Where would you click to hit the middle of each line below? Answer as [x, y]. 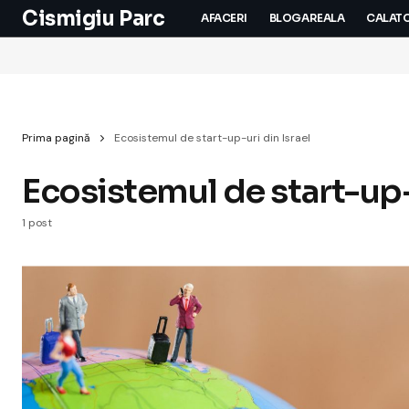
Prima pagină [56, 138]
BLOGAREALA [307, 18]
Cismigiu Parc [94, 18]
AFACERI [224, 18]
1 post [37, 223]
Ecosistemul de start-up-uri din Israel [212, 138]
